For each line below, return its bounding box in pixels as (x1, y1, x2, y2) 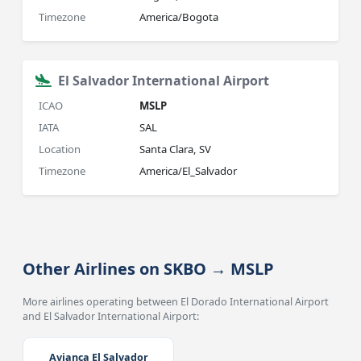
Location (39, 142, 81, 156)
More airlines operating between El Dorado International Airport (23, 295, 330, 309)
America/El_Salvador (139, 164, 238, 178)
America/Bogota (139, 10, 219, 24)
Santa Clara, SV (139, 142, 212, 156)
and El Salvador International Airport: (23, 309, 200, 323)
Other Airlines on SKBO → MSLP (23, 258, 275, 280)
